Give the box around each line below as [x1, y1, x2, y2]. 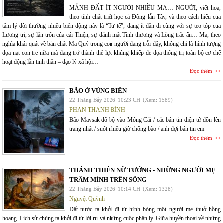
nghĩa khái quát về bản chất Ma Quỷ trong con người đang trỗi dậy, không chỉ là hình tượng [2, 40, 221, 47]
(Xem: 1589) [143, 97, 173, 103]
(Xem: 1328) [143, 186, 173, 192]
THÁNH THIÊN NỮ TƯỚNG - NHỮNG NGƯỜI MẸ [69, 166, 216, 174]
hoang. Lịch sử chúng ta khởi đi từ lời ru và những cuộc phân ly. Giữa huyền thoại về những [2, 215, 221, 222]
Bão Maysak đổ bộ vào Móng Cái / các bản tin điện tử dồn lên [69, 116, 221, 123]
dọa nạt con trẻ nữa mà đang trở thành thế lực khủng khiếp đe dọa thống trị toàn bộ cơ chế [2, 49, 221, 56]
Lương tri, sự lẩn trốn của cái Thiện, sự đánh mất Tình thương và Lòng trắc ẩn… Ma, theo [2, 31, 221, 38]
